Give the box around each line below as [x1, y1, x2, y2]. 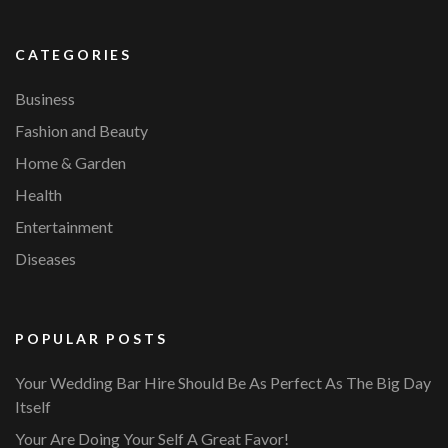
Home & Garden [15, 152, 126, 172]
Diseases [15, 248, 76, 268]
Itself [15, 396, 51, 416]
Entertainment [15, 216, 113, 236]
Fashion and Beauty [15, 120, 148, 140]
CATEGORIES [15, 45, 132, 63]
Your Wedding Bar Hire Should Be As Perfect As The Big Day [15, 372, 431, 392]
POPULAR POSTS [15, 329, 168, 347]
